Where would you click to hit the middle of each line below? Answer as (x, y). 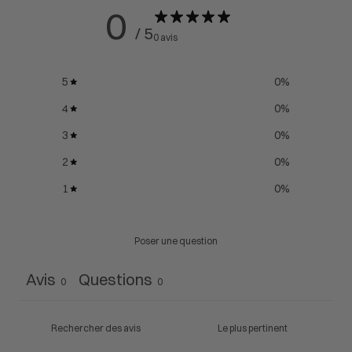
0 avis (165, 37)
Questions (115, 279)
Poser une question (176, 241)
